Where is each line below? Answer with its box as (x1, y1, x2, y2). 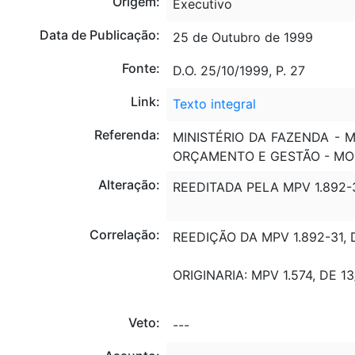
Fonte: (121, 59, 160, 76)
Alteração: (97, 176, 160, 193)
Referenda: (94, 126, 160, 143)
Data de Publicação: (39, 26, 160, 43)
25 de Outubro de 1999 (172, 29, 313, 45)
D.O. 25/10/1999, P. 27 (172, 62, 305, 78)
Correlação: (89, 226, 160, 242)
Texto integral (172, 95, 256, 112)
